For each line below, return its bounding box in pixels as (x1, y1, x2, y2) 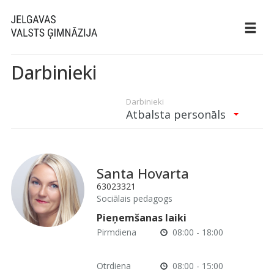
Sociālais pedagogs (96, 193, 172, 204)
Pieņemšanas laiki (96, 211, 187, 224)
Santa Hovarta (96, 164, 189, 182)
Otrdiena (96, 260, 131, 272)
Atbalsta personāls (126, 107, 229, 122)
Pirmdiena (96, 226, 136, 238)
